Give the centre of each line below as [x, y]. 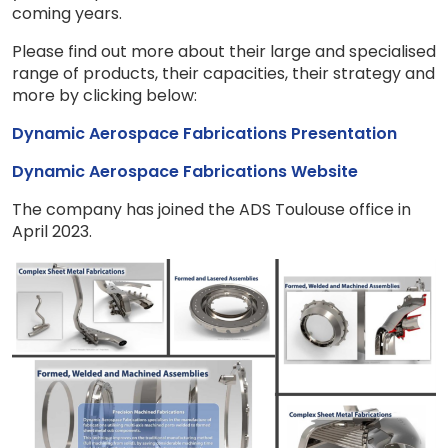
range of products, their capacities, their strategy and [223, 73]
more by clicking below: [104, 95]
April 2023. [52, 231]
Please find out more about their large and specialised [224, 51]
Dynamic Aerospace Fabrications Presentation [204, 133]
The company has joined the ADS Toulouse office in [211, 209]
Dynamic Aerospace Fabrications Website [185, 171]
